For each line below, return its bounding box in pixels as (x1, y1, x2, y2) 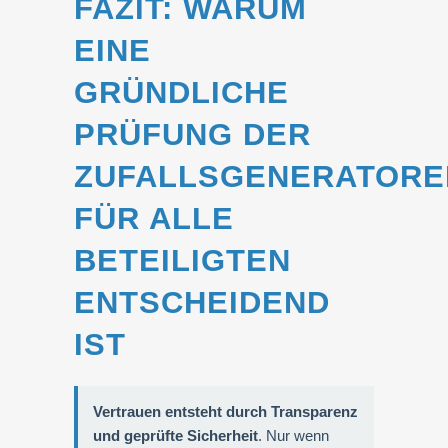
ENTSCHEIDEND (74, 285, 330, 320)
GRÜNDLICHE (74, 75, 289, 110)
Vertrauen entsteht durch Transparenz (93, 403, 358, 420)
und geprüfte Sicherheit (93, 427, 258, 444)
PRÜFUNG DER (74, 117, 311, 152)
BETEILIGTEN (74, 243, 291, 278)
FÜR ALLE (74, 201, 234, 236)
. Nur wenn (258, 427, 329, 444)
